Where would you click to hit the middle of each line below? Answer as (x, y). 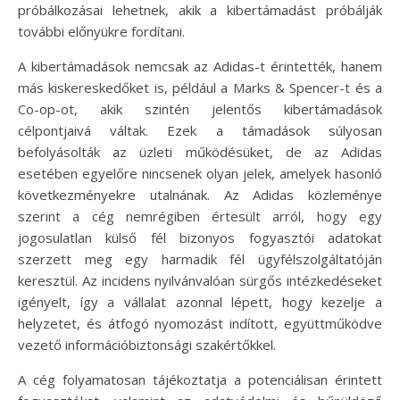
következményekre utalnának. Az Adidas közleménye (200, 195)
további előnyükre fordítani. (101, 32)
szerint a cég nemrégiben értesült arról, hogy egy (200, 217)
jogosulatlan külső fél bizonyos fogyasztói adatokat (200, 238)
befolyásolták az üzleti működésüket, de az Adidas (200, 152)
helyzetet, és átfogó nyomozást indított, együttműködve (200, 324)
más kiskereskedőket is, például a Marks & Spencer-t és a (200, 88)
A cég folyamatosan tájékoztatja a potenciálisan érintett (200, 380)
